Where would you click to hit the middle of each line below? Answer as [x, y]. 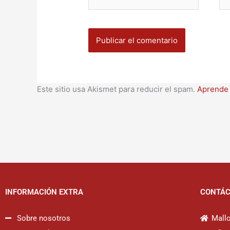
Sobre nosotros [43, 218]
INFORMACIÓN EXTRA [44, 192]
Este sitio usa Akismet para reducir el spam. [117, 89]
